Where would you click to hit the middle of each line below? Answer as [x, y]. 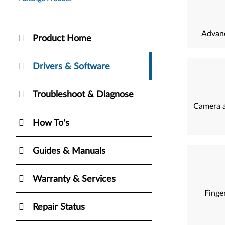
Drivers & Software [71, 67]
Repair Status [59, 207]
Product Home [62, 38]
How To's [51, 123]
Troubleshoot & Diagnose [83, 95]
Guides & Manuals [69, 151]
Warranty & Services [74, 179]
